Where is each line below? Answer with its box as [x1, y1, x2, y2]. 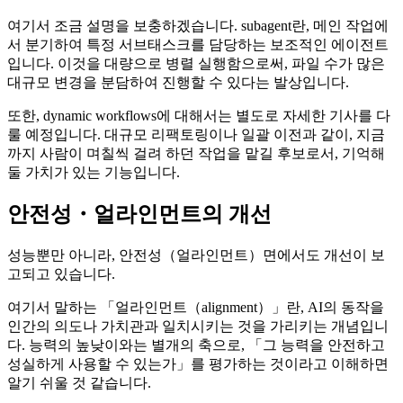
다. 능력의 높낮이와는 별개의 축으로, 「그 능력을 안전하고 [7, 337, 385, 354]
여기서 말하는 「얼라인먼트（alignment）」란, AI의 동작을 [7, 300, 384, 316]
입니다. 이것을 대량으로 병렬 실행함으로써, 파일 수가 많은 [7, 55, 385, 71]
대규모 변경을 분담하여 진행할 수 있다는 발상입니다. [7, 74, 349, 90]
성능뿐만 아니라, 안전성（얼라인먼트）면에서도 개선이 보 [7, 247, 385, 264]
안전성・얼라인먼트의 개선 [7, 202, 272, 227]
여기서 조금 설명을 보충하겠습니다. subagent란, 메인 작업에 [7, 17, 389, 33]
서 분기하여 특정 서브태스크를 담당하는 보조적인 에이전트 [7, 36, 389, 52]
